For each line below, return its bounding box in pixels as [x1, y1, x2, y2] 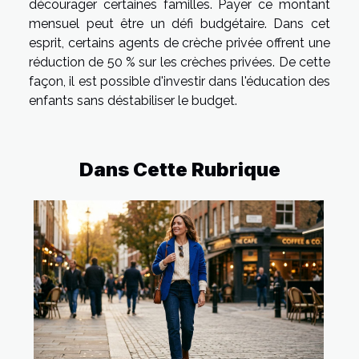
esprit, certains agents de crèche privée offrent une [29, 34, 330, 50]
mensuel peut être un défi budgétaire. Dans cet [29, 15, 330, 31]
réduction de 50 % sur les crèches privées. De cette [29, 54, 330, 70]
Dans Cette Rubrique [79, 157, 280, 181]
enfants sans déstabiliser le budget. [29, 92, 237, 108]
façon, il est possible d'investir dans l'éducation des [29, 73, 330, 89]
